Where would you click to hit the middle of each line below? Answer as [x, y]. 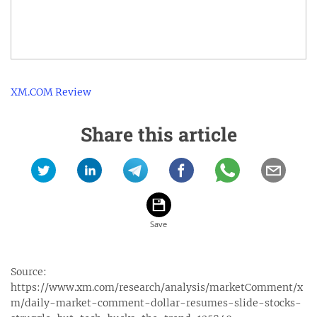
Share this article [158, 134]
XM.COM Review [51, 92]
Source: [29, 272]
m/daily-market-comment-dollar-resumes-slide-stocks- [156, 303]
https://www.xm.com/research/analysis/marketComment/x [157, 288]
